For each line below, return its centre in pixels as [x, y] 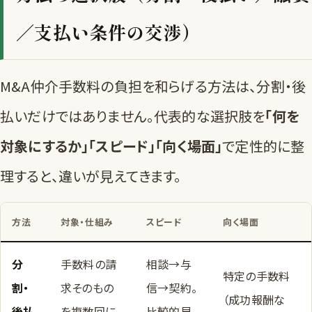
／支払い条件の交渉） [108, 32]
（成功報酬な [254, 300]
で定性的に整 [264, 146]
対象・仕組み [87, 222]
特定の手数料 [257, 276]
